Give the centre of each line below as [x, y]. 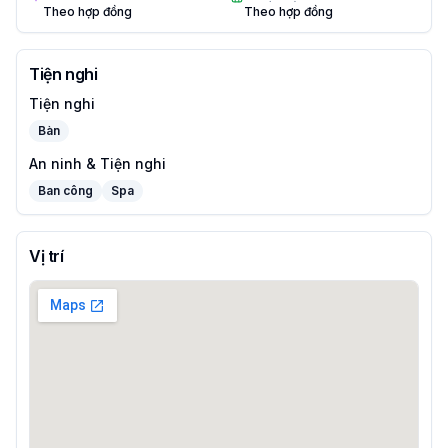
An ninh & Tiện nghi [97, 163]
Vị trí [46, 256]
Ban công [65, 190]
